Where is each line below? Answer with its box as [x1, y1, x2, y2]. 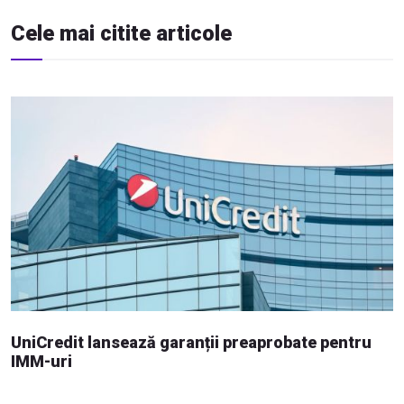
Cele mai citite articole [11, 20, 232, 46]
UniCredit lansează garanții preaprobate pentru [11, 333, 372, 353]
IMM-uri [11, 352, 72, 372]
